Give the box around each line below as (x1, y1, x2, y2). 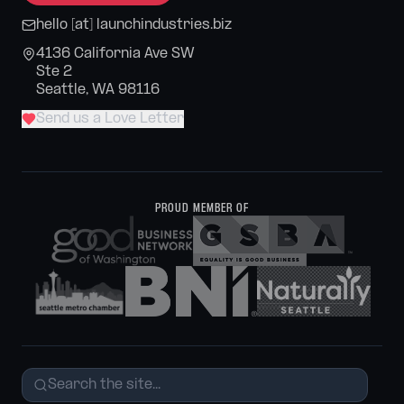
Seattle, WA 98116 (36, 82, 160, 97)
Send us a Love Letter (36, 111, 184, 126)
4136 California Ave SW (36, 46, 195, 61)
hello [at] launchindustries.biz (36, 17, 232, 32)
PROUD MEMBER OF (155, 202, 249, 215)
